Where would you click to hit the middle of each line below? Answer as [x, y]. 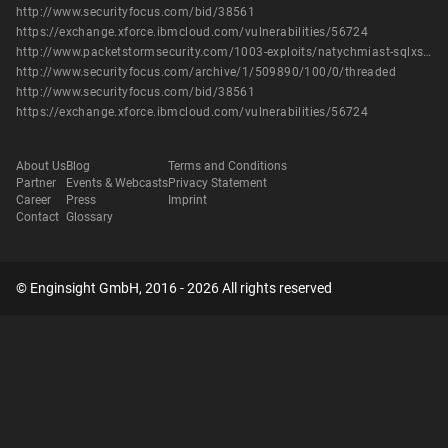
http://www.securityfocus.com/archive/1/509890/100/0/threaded [206, 72]
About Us [41, 166]
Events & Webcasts [117, 183]
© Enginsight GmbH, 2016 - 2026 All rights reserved [174, 288]
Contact [37, 217]
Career [33, 200]
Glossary [89, 217]
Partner [36, 183]
